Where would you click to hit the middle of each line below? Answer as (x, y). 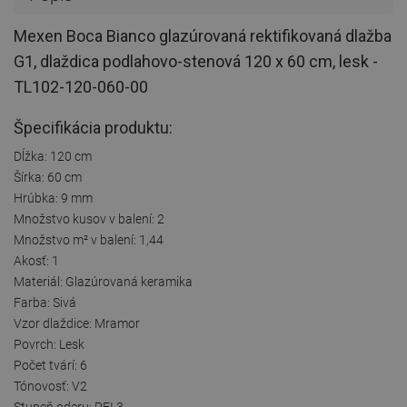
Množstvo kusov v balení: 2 (89, 218)
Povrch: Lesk (49, 344)
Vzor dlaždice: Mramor (77, 323)
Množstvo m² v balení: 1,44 (89, 239)
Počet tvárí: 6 (50, 365)
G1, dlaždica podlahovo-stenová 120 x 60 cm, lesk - (196, 61)
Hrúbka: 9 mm (53, 198)
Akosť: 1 (36, 260)
